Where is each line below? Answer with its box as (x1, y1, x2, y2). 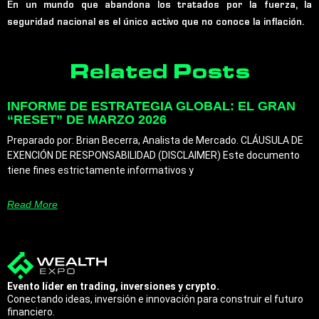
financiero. (7, 306, 55, 318)
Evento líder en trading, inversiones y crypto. (7, 281, 219, 292)
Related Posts (69, 64, 250, 85)
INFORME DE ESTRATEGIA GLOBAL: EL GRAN (7, 98, 296, 113)
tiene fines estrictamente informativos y (7, 164, 194, 176)
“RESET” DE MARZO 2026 (7, 112, 167, 127)
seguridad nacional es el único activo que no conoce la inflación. (7, 19, 304, 28)
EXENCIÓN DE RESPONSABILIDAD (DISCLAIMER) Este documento (7, 149, 300, 161)
